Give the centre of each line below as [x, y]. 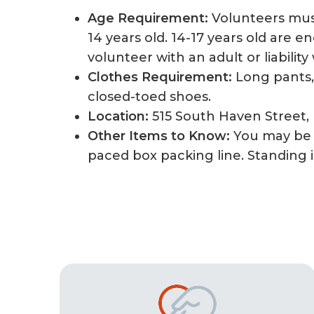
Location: [118, 117]
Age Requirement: [148, 19]
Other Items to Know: [159, 136]
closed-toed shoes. [150, 97]
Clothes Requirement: [160, 77]
